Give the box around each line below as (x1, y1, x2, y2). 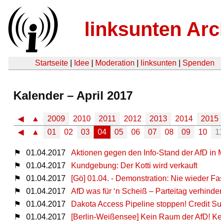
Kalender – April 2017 (13, 88, 133, 102)
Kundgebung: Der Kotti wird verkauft (71, 161, 197, 170)
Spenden (183, 59, 215, 67)
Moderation (95, 59, 135, 67)
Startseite (35, 59, 68, 67)
